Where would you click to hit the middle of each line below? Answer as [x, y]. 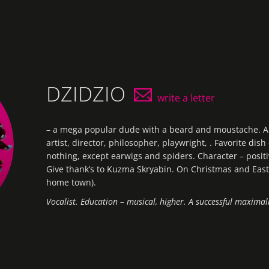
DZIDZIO [88, 93]
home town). [71, 182]
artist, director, [77, 142]
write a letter [186, 98]
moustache [236, 129]
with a [154, 129]
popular [100, 129]
